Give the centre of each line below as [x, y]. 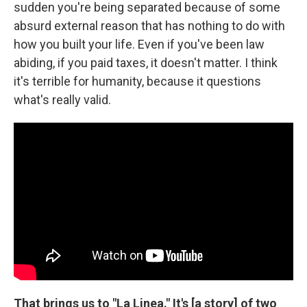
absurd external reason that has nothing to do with [149, 26]
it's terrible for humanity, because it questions [137, 82]
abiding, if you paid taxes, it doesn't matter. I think [146, 63]
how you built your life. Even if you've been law [139, 45]
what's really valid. [62, 100]
